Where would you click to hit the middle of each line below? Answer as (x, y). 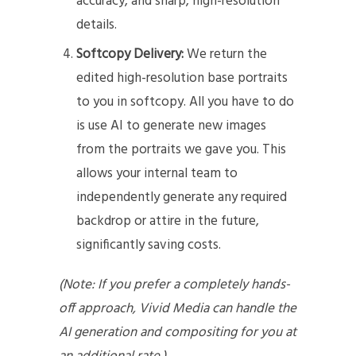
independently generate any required (182, 198)
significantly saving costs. (151, 246)
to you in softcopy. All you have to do (186, 103)
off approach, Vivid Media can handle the (178, 309)
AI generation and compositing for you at (178, 333)
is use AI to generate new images (172, 126)
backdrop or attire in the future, (168, 222)
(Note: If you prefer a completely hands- (174, 285)
